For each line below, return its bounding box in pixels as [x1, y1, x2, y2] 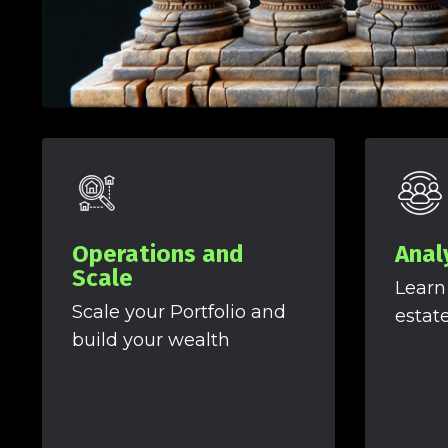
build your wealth [72, 329, 230, 352]
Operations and [72, 240, 244, 269]
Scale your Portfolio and [72, 301, 286, 324]
